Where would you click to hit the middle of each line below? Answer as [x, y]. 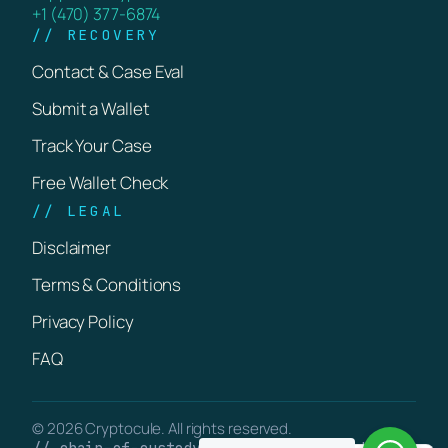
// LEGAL [78, 210]
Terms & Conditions [107, 284]
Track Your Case [92, 145]
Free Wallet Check [100, 182]
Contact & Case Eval [108, 71]
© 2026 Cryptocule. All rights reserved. [162, 428]
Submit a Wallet [91, 108]
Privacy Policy [83, 321]
